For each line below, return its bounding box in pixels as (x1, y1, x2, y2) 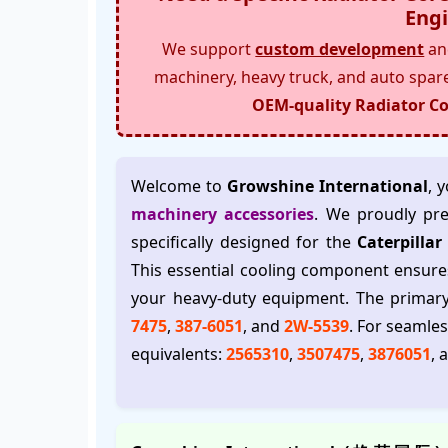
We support (162, 38, 256, 60)
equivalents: (131, 343, 226, 365)
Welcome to (131, 175, 228, 197)
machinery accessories (131, 203, 315, 225)
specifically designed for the (131, 231, 358, 253)
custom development (255, 38, 425, 60)
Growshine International (227, 175, 429, 197)
